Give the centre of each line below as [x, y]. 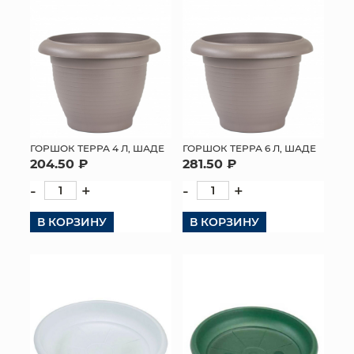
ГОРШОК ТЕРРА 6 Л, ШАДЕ [249, 148]
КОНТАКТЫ [177, 23]
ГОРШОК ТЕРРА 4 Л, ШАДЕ [97, 148]
